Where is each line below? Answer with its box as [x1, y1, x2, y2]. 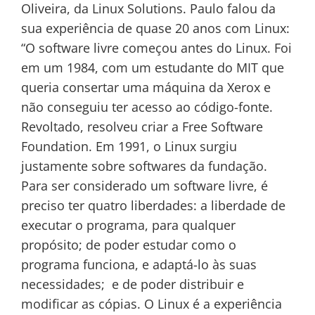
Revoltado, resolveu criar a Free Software [21, 118, 263, 135]
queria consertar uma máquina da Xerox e [21, 79, 271, 96]
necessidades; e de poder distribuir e [21, 276, 244, 292]
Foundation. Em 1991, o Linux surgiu [21, 138, 237, 155]
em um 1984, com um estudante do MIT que [21, 59, 284, 76]
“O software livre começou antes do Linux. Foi [21, 39, 292, 56]
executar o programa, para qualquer [21, 217, 236, 233]
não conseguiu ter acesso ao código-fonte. [21, 98, 273, 115]
